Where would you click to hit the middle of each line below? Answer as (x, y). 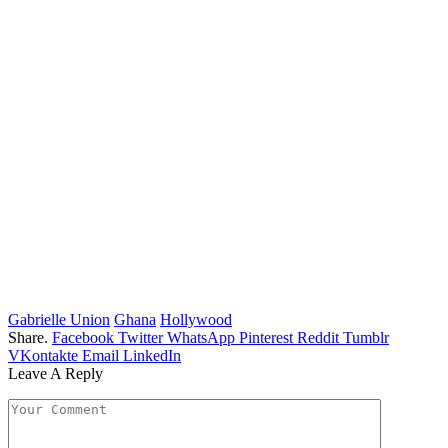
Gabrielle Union (59, 319)
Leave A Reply (55, 373)
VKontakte (43, 355)
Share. (28, 337)
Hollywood (196, 319)
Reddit (318, 337)
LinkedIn (152, 355)
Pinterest (266, 337)
